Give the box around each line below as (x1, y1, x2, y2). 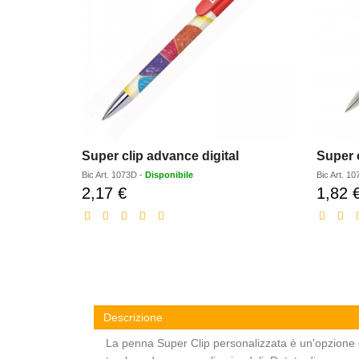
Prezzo (126, 185, 161, 199)
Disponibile (145, 169, 193, 179)
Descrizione (103, 310, 163, 324)
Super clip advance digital (82, 148, 239, 163)
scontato (126, 201, 169, 215)
